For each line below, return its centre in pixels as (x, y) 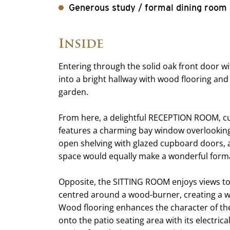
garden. (73, 92)
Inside (81, 43)
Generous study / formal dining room (148, 8)
